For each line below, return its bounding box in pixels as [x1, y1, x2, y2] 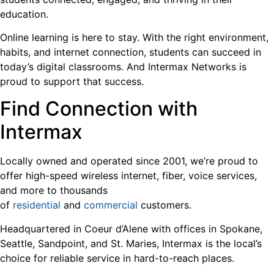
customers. [138, 199, 198, 212]
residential [13, 199, 61, 212]
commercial [84, 199, 138, 212]
